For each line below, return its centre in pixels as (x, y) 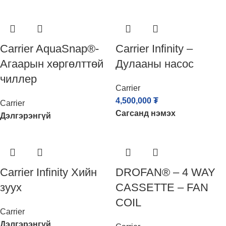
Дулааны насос (155, 64)
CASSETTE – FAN (162, 187)
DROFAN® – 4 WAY (165, 172)
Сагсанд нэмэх (146, 113)
